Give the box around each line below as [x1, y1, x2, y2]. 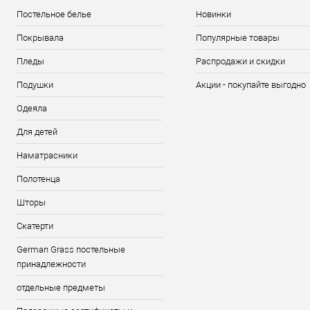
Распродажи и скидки [196, 56, 286, 66]
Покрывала [17, 33, 64, 43]
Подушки [17, 80, 53, 90]
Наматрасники [17, 150, 77, 161]
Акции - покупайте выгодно [196, 80, 307, 90]
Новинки [196, 9, 232, 19]
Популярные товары [196, 33, 280, 43]
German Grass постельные [17, 244, 125, 255]
